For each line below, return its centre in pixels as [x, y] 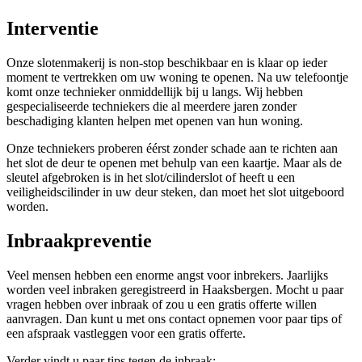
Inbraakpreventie [79, 240]
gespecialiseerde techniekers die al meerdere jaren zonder [152, 107]
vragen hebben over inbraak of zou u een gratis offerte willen [162, 304]
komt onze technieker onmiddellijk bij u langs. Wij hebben [155, 92]
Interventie [53, 29]
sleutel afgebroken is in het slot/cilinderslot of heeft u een [151, 178]
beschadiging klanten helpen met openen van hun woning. [155, 121]
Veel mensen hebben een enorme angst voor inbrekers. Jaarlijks [167, 275]
